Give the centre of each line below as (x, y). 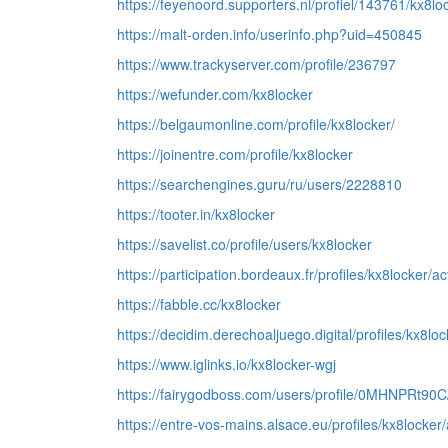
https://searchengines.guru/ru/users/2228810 (259, 184)
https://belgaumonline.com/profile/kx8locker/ (256, 124)
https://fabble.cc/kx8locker (199, 304)
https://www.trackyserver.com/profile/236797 (256, 64)
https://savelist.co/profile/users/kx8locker (244, 244)
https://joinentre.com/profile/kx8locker (235, 154)
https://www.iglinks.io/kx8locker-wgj (226, 364)
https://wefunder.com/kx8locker (215, 94)
